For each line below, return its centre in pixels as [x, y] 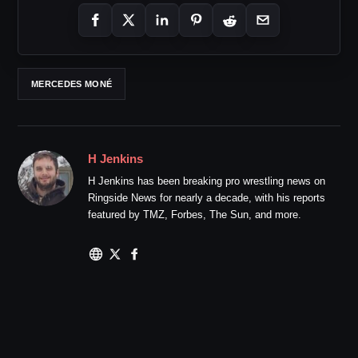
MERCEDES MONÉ [72, 84]
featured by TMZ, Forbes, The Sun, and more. [195, 215]
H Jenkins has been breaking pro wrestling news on [207, 181]
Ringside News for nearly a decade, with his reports [207, 198]
